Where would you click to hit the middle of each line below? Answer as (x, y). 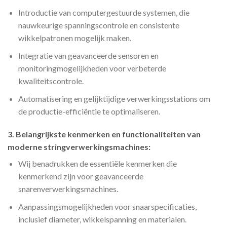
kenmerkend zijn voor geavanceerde (81, 176)
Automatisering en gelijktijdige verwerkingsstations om (114, 98)
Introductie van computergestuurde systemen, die (104, 13)
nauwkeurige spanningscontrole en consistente (99, 25)
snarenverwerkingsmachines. (68, 189)
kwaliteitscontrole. (51, 81)
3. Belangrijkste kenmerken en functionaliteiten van (104, 134)
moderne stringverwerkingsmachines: (79, 147)
